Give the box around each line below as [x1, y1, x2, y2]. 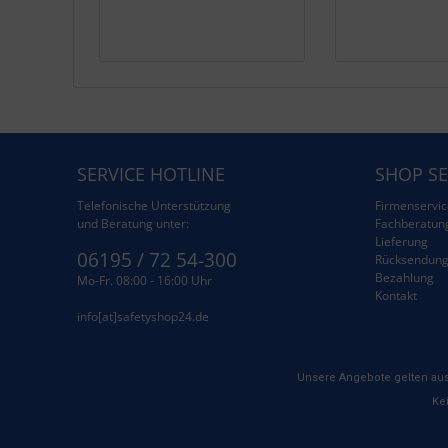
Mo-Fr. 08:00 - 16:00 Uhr [77, 272, 212, 289]
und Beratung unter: [77, 215, 189, 232]
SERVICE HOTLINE [77, 162, 225, 186]
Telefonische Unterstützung [77, 197, 231, 214]
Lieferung [374, 233, 428, 250]
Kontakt [374, 287, 417, 304]
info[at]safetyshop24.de [77, 308, 209, 325]
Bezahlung [374, 269, 434, 286]
